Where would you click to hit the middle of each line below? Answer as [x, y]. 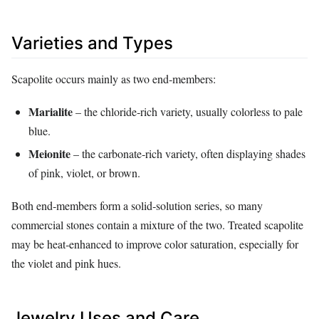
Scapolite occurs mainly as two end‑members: [114, 78]
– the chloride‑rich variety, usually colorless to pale [188, 111]
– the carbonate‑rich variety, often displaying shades [188, 153]
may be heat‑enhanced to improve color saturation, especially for [155, 244]
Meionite [49, 153]
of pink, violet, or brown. [84, 172]
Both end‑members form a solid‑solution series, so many [137, 205]
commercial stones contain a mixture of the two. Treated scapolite [157, 224]
